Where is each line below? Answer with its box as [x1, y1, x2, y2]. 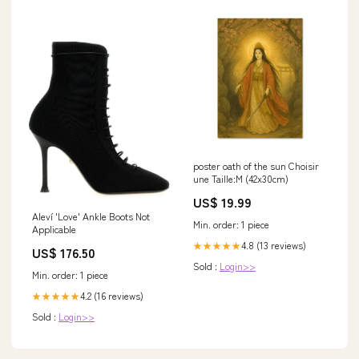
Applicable [32, 222, 76, 236]
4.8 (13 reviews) [241, 238, 306, 252]
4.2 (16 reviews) [80, 288, 143, 303]
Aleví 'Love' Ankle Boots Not [32, 209, 150, 224]
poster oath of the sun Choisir [193, 159, 319, 173]
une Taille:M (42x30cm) [193, 171, 288, 186]
